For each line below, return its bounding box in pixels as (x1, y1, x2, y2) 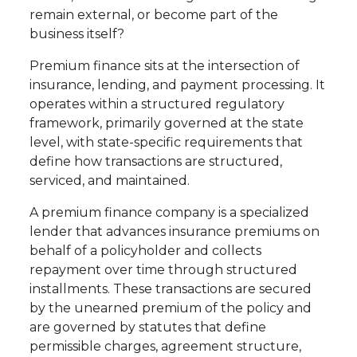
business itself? (29, 26, 124, 42)
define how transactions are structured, (29, 154, 282, 170)
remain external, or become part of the (29, 7, 278, 23)
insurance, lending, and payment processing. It (29, 77, 325, 93)
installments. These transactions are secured (29, 281, 312, 297)
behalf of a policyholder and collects (29, 243, 261, 259)
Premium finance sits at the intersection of (29, 58, 300, 74)
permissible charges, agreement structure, (29, 339, 301, 355)
